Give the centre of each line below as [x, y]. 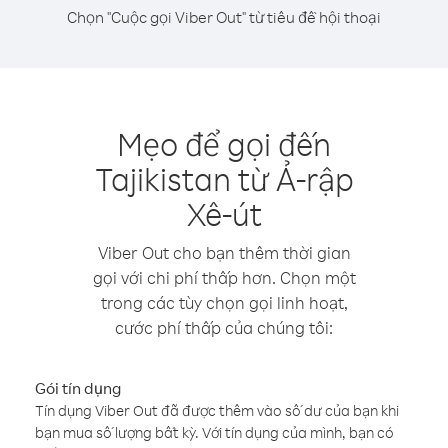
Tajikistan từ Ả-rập [224, 178]
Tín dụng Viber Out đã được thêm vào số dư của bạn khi [217, 410]
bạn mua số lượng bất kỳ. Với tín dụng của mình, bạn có [214, 432]
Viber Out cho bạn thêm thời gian [224, 252]
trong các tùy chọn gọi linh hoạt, [224, 302]
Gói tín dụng [78, 388]
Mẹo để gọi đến [224, 143]
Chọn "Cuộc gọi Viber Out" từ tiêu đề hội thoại [224, 17]
